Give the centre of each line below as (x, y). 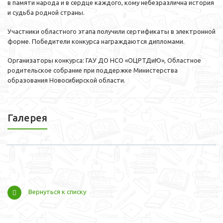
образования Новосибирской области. (66, 80)
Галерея (27, 118)
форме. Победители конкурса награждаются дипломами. (96, 42)
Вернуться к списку (57, 192)
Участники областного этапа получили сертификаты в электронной (111, 32)
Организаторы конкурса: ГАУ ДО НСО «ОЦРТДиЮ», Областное (104, 60)
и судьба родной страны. (46, 13)
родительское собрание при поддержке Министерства (93, 70)
